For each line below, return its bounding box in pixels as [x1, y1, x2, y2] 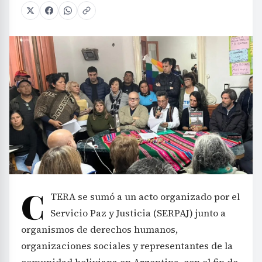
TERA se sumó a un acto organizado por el [50, 189, 240, 203]
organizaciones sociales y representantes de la [21, 239, 233, 252]
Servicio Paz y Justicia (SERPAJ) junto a [50, 206, 226, 219]
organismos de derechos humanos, [21, 222, 178, 236]
